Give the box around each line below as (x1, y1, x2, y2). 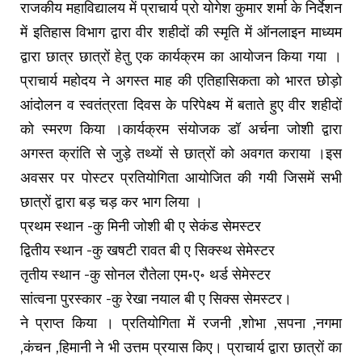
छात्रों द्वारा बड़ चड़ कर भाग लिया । (20, 193, 203, 212)
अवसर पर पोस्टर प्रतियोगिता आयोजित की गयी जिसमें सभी (20, 169, 342, 187)
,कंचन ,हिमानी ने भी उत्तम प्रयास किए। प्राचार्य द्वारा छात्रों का (20, 339, 342, 357)
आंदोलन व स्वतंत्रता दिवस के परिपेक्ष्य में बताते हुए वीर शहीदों (20, 96, 342, 115)
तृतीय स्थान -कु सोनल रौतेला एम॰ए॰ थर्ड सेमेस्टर (20, 266, 271, 284)
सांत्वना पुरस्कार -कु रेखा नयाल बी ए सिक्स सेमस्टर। (20, 290, 292, 309)
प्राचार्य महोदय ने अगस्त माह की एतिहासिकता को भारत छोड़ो (20, 72, 342, 90)
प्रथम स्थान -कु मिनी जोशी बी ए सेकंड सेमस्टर (20, 217, 261, 236)
